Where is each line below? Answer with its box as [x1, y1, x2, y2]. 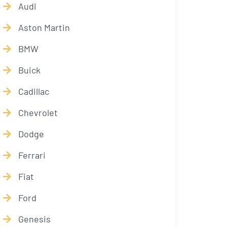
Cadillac [18, 86, 49, 97]
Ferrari [18, 149, 46, 161]
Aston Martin [18, 22, 70, 33]
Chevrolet [18, 107, 58, 118]
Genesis [18, 213, 51, 224]
